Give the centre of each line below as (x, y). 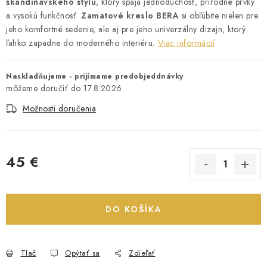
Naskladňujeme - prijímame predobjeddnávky (95, 76)
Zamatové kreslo (117, 15)
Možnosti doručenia (59, 108)
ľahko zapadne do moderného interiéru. (80, 43)
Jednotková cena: (37, 176)
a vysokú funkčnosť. (44, 15)
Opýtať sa (83, 253)
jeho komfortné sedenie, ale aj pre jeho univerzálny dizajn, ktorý (126, 29)
